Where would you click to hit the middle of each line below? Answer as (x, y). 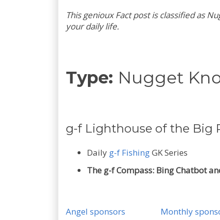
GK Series (168, 153)
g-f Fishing (129, 153)
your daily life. (92, 26)
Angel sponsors (96, 212)
